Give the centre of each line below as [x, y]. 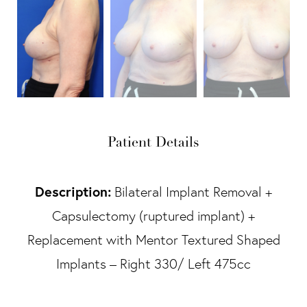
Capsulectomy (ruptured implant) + [153, 216]
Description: [73, 191]
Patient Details [153, 143]
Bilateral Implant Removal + [192, 192]
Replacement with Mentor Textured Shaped [153, 240]
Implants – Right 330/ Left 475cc [153, 263]
